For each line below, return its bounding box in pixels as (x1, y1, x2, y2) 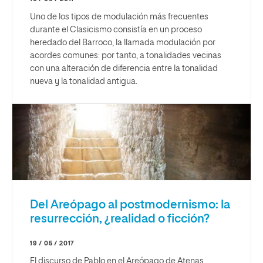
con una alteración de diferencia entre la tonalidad (30, 64, 218, 73)
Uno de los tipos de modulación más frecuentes (30, 12, 208, 21)
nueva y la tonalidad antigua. (30, 77, 137, 86)
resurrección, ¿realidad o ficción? (30, 213, 210, 225)
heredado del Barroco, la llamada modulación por (30, 38, 215, 47)
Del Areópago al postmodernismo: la (30, 198, 230, 211)
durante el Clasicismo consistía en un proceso (30, 25, 202, 34)
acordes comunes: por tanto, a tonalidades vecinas (30, 51, 221, 60)
